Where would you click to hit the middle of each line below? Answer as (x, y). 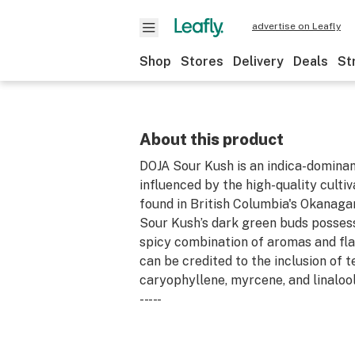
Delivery (258, 61)
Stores (202, 61)
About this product (212, 139)
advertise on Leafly (296, 26)
